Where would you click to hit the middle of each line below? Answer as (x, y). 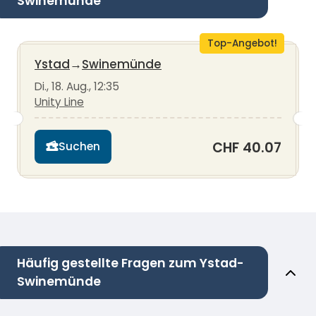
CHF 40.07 (247, 147)
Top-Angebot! (242, 43)
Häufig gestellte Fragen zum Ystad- (130, 263)
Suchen (79, 147)
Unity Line (59, 102)
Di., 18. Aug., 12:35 (77, 86)
